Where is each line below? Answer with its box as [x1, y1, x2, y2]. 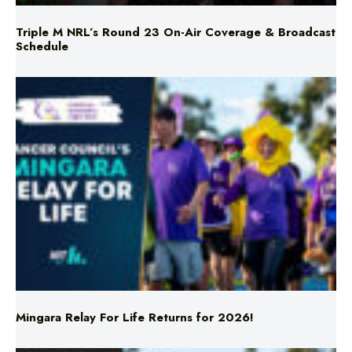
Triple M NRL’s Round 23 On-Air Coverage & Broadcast [16, 23, 335, 41]
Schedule [16, 37, 68, 55]
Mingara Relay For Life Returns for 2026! [16, 308, 254, 326]
